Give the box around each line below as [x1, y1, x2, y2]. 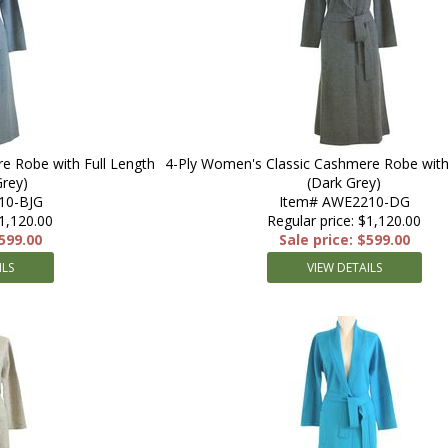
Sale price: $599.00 [278, 230, 410, 249]
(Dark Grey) [307, 173, 381, 192]
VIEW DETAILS [306, 259, 382, 276]
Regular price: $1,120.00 [267, 211, 421, 230]
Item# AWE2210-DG [278, 192, 410, 211]
